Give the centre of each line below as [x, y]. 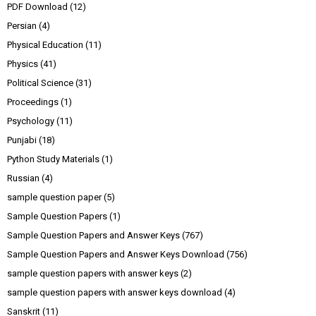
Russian [23, 178]
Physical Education [45, 45]
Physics [23, 64]
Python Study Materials [53, 159]
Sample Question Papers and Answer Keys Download [116, 255]
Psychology [31, 121]
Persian [22, 26]
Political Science [40, 83]
